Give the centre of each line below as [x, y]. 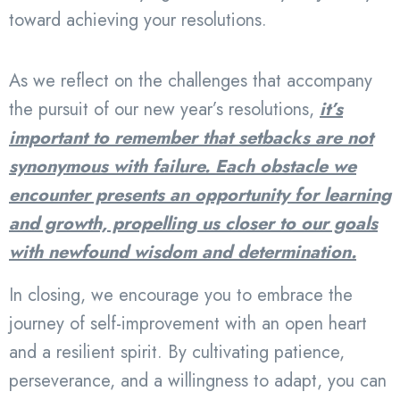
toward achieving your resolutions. [138, 20]
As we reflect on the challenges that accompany [191, 80]
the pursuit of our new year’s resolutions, [164, 109]
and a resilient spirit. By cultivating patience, [177, 352]
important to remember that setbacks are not [191, 137]
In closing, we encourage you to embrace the [181, 295]
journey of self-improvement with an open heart [188, 323]
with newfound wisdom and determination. [183, 252]
